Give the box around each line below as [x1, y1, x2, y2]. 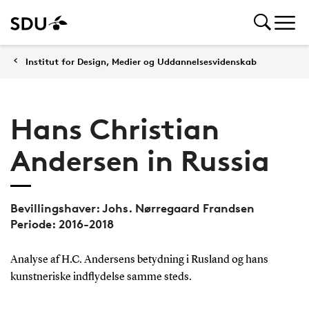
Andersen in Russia [10, 143, 270, 178]
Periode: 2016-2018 [10, 216, 114, 231]
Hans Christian [10, 112, 219, 146]
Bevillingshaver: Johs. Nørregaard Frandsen [10, 200, 255, 215]
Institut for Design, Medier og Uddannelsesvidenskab [26, 56, 257, 67]
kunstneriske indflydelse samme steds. [10, 271, 192, 283]
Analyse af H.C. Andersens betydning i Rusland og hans [10, 254, 268, 266]
